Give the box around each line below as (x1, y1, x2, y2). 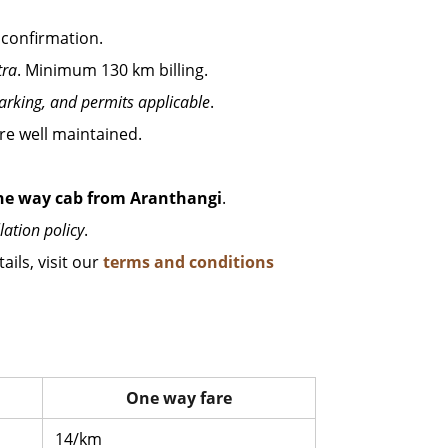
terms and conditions (103, 251, 274, 273)
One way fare (126, 387, 232, 409)
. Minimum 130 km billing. (17, 59, 208, 81)
